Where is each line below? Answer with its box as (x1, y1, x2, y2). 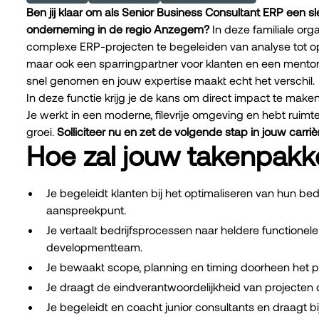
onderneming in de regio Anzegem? (26, 22, 209, 36)
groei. (26, 125, 57, 139)
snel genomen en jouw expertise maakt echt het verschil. (26, 73, 315, 88)
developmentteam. (46, 240, 142, 254)
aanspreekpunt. (46, 203, 126, 217)
